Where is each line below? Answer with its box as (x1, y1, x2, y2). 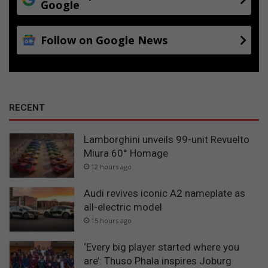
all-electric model (84, 200, 162, 213)
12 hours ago (91, 162, 132, 172)
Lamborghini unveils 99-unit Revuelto (84, 133, 249, 146)
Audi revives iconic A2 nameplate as (84, 187, 245, 199)
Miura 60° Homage (84, 147, 168, 160)
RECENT (9, 102, 45, 114)
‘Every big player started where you (84, 240, 239, 253)
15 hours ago (91, 215, 132, 225)
